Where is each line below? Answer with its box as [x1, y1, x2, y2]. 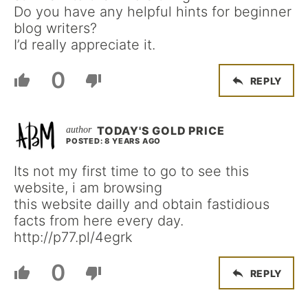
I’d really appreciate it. [14, 36, 155, 53]
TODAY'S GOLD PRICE [97, 124, 225, 137]
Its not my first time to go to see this [14, 163, 249, 179]
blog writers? [14, 20, 97, 36]
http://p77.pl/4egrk [14, 229, 133, 245]
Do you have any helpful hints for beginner [14, 3, 291, 20]
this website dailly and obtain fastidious [14, 196, 269, 212]
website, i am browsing [14, 179, 162, 196]
